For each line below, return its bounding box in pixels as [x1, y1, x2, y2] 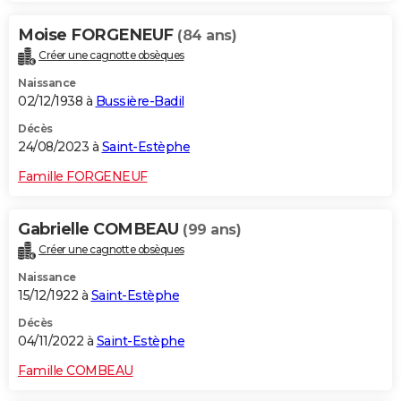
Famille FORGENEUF [18, 167, 148, 184]
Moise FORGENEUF [18, 24, 177, 45]
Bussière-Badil [95, 92, 184, 109]
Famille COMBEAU [18, 362, 133, 379]
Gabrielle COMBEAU [18, 218, 183, 239]
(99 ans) [183, 220, 241, 238]
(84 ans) [177, 26, 236, 44]
